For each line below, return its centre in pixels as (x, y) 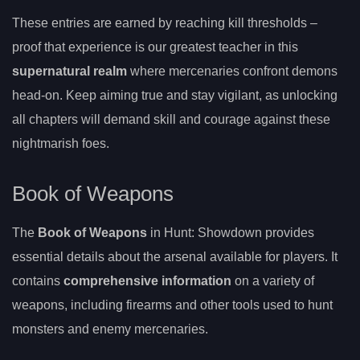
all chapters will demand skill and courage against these (171, 119)
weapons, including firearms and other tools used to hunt (172, 305)
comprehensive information (147, 281)
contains (38, 281)
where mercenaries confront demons (232, 71)
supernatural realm (70, 71)
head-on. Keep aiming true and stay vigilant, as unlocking (175, 95)
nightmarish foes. (61, 143)
